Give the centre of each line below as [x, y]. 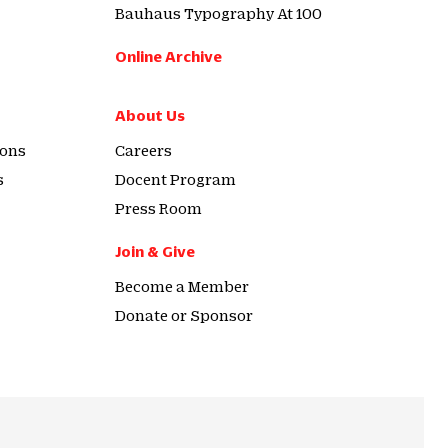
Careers [143, 150]
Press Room [158, 208]
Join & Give [155, 251]
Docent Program [175, 179]
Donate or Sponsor [184, 315]
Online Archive [168, 56]
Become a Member [182, 286]
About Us [150, 115]
